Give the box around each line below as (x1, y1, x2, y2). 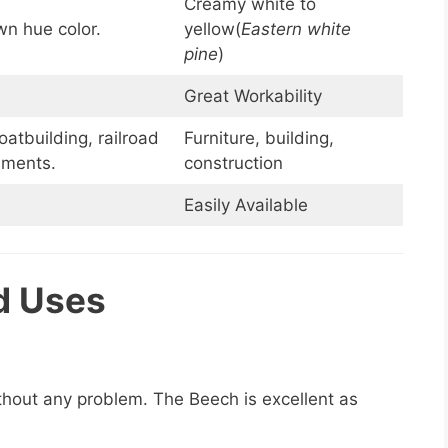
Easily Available (183, 195, 308, 216)
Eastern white (240, 19, 351, 40)
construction (183, 153, 283, 174)
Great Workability (183, 86, 322, 107)
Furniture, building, (183, 128, 334, 149)
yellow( (183, 19, 241, 40)
